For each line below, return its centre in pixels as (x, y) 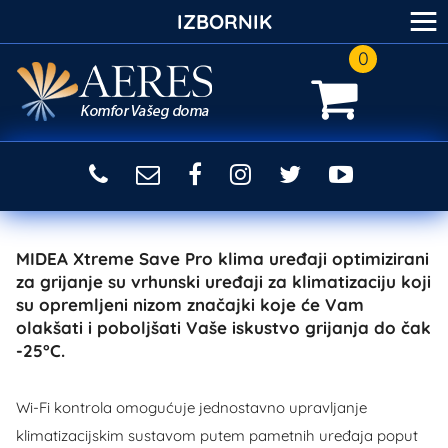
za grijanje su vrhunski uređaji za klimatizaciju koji (223, 281)
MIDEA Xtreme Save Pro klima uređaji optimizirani (222, 258)
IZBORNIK (224, 21)
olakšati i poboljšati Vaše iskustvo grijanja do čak (223, 327)
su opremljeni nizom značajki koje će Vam (190, 304)
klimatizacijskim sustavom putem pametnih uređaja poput (217, 435)
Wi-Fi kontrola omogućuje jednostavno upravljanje (191, 407)
